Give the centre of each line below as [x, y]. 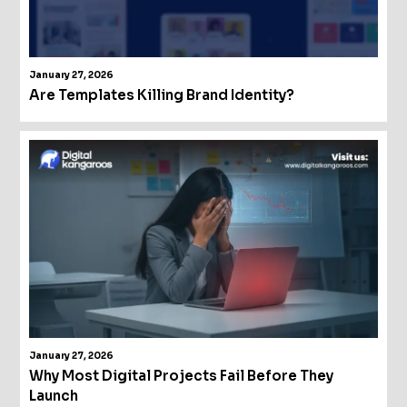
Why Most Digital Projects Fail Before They [182, 376]
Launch [54, 396]
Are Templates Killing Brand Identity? [162, 94]
